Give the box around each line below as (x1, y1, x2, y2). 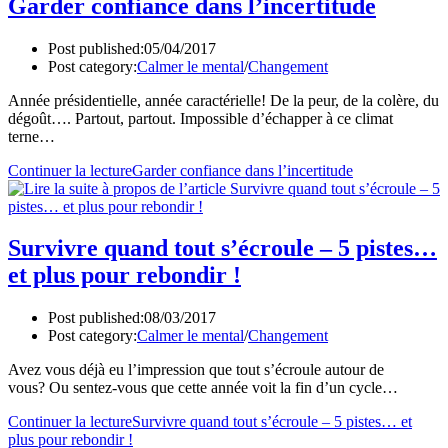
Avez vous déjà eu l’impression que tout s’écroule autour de (8, 361, 384, 379)
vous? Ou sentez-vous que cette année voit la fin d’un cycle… (8, 379, 398, 397)
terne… (8, 127, 55, 145)
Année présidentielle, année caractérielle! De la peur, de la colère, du (8, 91, 439, 109)
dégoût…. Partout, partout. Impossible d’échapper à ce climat (8, 109, 393, 127)
